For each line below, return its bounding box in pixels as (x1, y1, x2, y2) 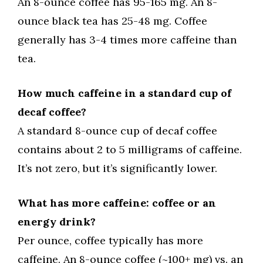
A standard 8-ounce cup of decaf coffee (18, 124, 217, 138)
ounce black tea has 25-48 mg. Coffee (18, 14, 207, 28)
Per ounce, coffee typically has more (18, 234, 203, 248)
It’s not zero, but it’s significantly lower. (18, 161, 217, 176)
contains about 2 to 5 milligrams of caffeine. (18, 143, 242, 157)
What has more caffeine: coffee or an (18, 196, 216, 210)
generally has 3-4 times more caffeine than (18, 33, 237, 47)
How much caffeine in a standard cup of (18, 86, 231, 100)
